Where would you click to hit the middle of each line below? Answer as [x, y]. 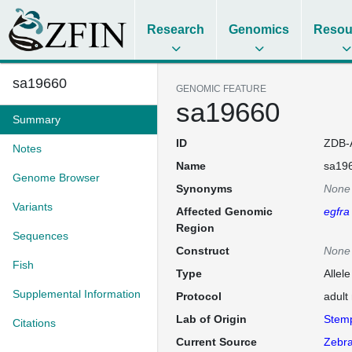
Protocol [199, 296]
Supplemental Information [77, 294]
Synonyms [204, 189]
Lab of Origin [211, 319]
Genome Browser [56, 178]
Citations [34, 323]
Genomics [259, 29]
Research [176, 29]
